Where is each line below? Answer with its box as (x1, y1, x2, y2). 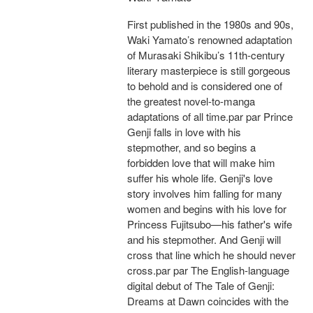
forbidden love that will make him (127, 155, 275, 170)
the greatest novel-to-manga (127, 94, 255, 109)
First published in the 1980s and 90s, (127, 17, 293, 32)
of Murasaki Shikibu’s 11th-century (127, 48, 285, 63)
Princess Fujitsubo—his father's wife (127, 217, 292, 232)
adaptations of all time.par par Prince (127, 109, 293, 124)
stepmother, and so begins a (127, 140, 256, 155)
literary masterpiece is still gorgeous (127, 63, 291, 78)
